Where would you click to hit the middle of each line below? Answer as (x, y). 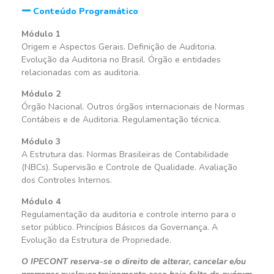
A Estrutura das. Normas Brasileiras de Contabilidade (125, 154)
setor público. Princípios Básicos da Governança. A (120, 228)
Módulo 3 (41, 141)
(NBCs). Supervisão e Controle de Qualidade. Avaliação (129, 167)
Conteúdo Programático (86, 11)
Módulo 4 (41, 202)
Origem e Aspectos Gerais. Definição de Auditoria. (119, 46)
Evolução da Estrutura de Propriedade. (96, 240)
